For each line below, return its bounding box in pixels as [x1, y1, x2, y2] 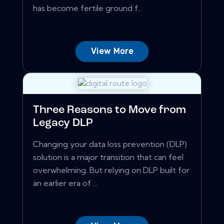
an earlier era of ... [33, 178, 97, 188]
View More [90, 46, 133, 56]
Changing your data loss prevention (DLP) [33, 139, 187, 149]
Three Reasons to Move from [33, 104, 186, 116]
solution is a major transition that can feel [33, 152, 183, 162]
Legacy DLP [33, 117, 93, 129]
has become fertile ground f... [33, 3, 142, 13]
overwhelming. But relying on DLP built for [33, 165, 189, 175]
